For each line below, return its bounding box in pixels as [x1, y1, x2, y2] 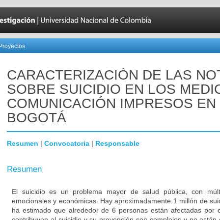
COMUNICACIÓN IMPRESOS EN [7, 96, 216, 111]
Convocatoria [44, 139, 89, 147]
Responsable [95, 139, 139, 147]
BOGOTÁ [7, 110, 66, 125]
